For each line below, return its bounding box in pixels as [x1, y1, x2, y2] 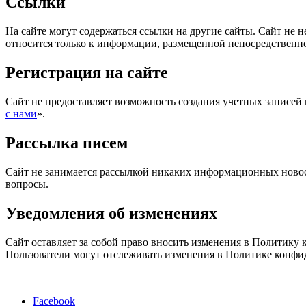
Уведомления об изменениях [5, 204, 217, 222]
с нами [5, 108, 37, 120]
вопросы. [5, 178, 48, 190]
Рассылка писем [5, 134, 128, 152]
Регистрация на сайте [5, 64, 168, 82]
